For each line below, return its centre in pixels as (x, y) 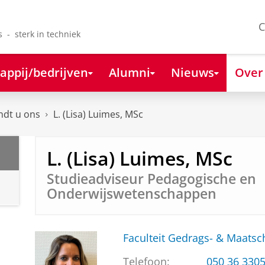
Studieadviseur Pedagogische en (151, 179)
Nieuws (192, 72)
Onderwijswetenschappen (131, 193)
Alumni (129, 72)
